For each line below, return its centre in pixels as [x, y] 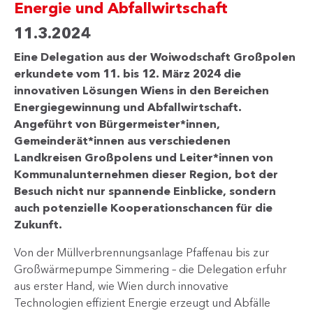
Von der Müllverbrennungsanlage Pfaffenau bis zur [141, 253]
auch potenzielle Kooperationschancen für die [143, 208]
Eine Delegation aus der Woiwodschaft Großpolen [155, 57]
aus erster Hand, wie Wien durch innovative [121, 286]
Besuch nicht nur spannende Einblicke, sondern [145, 191]
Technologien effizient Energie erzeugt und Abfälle [142, 303]
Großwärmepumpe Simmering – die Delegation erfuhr [150, 269]
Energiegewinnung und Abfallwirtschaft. [128, 107]
